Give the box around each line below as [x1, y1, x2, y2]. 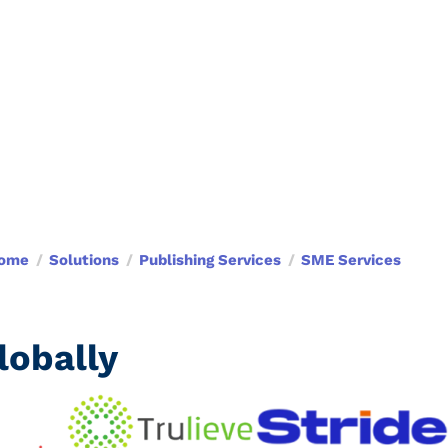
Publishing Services [139, 251, 281, 269]
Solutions [49, 251, 119, 269]
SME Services [301, 251, 401, 269]
